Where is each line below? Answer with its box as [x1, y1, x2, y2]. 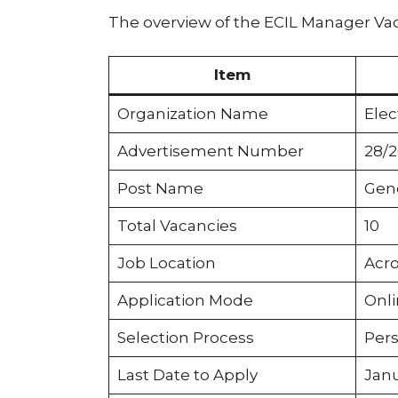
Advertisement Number [116, 142, 304, 161]
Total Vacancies [116, 217, 237, 235]
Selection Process [116, 329, 254, 347]
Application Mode [116, 291, 253, 310]
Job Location [116, 254, 216, 273]
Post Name [116, 179, 203, 198]
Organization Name [116, 105, 268, 123]
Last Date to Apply [116, 366, 258, 385]
